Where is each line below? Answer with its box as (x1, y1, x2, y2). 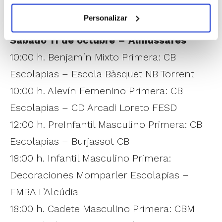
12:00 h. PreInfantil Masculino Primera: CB (10, 118, 202, 130)
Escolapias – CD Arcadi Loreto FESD (10, 101, 177, 113)
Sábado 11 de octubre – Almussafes (10, 34, 186, 46)
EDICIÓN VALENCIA (10, 4, 102, 16)
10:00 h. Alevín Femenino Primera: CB (10, 84, 183, 97)
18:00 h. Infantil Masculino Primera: (10, 152, 171, 164)
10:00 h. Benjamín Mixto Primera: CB (10, 51, 176, 63)
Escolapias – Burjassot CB (10, 135, 129, 147)
